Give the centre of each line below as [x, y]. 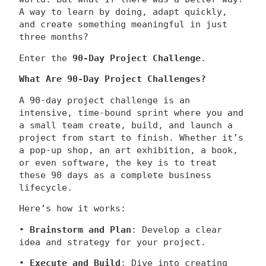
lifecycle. [46, 187]
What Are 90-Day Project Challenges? [113, 79]
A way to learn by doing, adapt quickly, [123, 12]
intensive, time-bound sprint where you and [131, 113]
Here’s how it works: [72, 209]
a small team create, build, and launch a [126, 125]
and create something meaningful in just [123, 25]
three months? [54, 37]
